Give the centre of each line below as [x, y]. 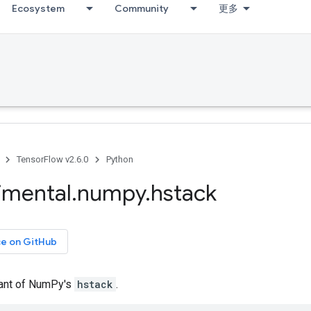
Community [142, 8]
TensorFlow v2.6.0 [52, 159]
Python [120, 159]
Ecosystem [38, 8]
